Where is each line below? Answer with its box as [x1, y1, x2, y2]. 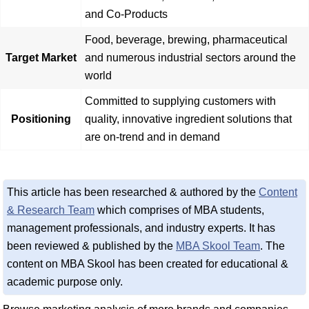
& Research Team [7, 203, 94, 216]
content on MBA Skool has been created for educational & [7, 257, 288, 270]
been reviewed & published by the [7, 239, 176, 252]
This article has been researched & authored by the [7, 186, 259, 198]
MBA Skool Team [176, 239, 260, 252]
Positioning [10, 112, 71, 125]
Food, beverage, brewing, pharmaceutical [85, 33, 288, 46]
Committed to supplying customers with [85, 94, 276, 107]
